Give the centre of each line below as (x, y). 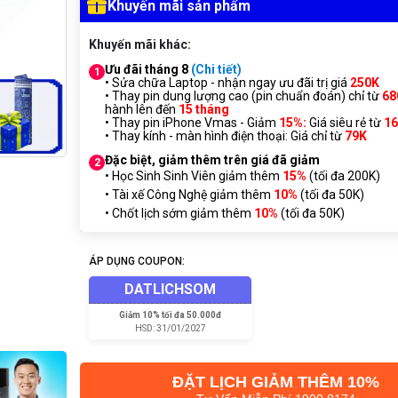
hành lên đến (142, 109)
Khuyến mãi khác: (140, 44)
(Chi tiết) (216, 69)
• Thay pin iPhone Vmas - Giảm (192, 123)
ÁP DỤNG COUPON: (137, 261)
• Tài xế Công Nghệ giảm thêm (188, 195)
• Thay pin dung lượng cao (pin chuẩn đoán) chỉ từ (243, 96)
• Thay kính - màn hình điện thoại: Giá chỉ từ (225, 136)
